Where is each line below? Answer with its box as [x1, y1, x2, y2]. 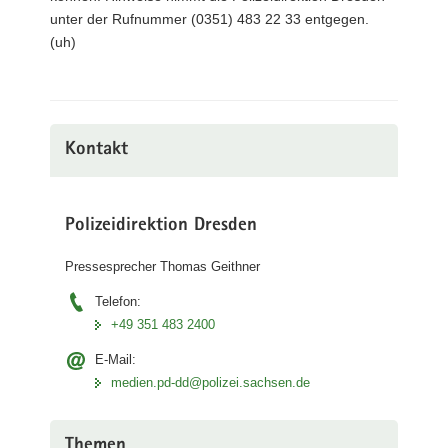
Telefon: [95, 294, 141, 309]
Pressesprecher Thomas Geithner [65, 259, 260, 274]
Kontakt [65, 140, 128, 160]
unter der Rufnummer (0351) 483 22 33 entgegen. [50, 10, 369, 27]
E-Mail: [95, 352, 136, 367]
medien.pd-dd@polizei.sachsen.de [111, 375, 310, 390]
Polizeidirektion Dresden [65, 216, 257, 236]
